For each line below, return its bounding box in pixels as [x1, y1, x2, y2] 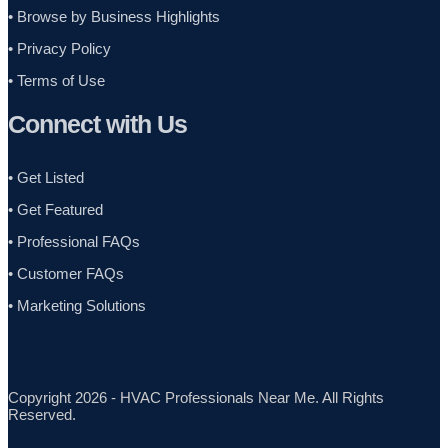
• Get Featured [8, 200, 103, 218]
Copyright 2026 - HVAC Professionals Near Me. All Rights [8, 388, 384, 406]
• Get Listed [8, 168, 84, 186]
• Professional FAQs [8, 232, 140, 250]
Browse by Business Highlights [17, 8, 220, 26]
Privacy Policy [17, 40, 111, 58]
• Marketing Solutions [8, 296, 146, 314]
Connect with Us [8, 109, 187, 138]
